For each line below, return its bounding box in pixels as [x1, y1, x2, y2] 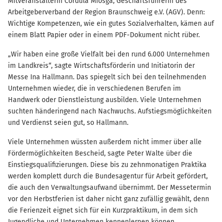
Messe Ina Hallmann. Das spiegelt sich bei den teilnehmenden [8, 73, 206, 81]
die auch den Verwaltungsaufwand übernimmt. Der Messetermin [8, 183, 211, 192]
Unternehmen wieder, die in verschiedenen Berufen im [8, 84, 181, 93]
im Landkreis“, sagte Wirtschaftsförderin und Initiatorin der [8, 61, 195, 70]
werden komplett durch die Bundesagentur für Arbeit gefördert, [8, 172, 208, 180]
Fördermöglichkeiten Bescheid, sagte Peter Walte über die [8, 149, 192, 158]
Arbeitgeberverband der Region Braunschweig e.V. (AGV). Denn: [8, 8, 205, 16]
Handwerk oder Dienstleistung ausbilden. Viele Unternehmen [8, 96, 201, 104]
